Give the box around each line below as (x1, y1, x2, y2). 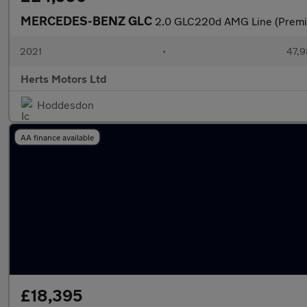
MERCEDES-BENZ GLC (21, 13, 155, 28)
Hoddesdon (37, 98, 94, 111)
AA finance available (21, 132, 94, 142)
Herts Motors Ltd (21, 72, 107, 85)
